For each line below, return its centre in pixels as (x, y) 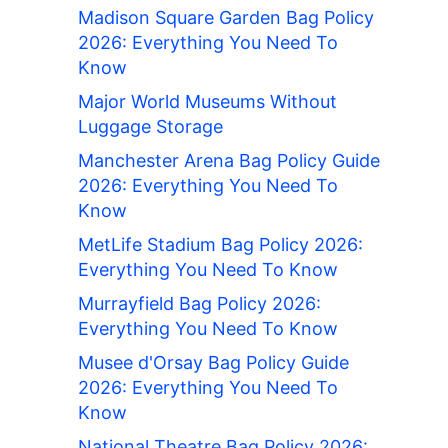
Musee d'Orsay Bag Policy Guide (213, 363)
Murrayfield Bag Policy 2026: (199, 304)
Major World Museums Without (207, 102)
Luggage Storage (150, 127)
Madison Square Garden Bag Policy (226, 18)
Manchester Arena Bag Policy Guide (229, 161)
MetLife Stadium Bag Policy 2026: (220, 245)
